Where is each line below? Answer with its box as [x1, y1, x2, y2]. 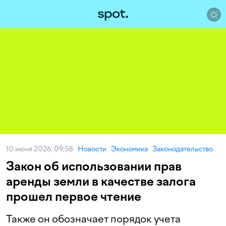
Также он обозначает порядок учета [6, 213, 181, 225]
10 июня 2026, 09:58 [6, 145, 78, 153]
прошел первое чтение [6, 189, 141, 204]
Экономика [111, 145, 148, 153]
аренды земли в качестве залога [6, 174, 196, 189]
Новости [78, 145, 106, 153]
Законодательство [152, 145, 213, 153]
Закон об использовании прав [6, 159, 182, 174]
